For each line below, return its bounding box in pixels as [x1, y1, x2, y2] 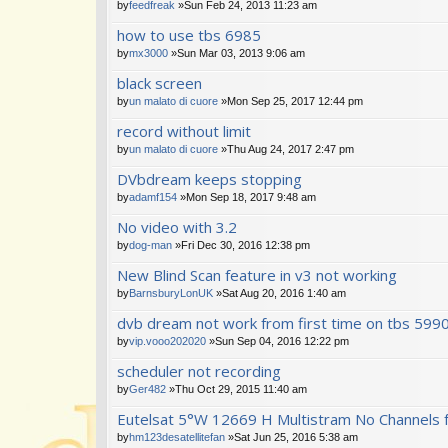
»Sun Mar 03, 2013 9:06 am [168, 46, 305, 59]
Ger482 [129, 382, 166, 395]
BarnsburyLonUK [129, 286, 213, 299]
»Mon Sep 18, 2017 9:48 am [177, 190, 316, 203]
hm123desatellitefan [129, 430, 225, 443]
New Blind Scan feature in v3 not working [117, 264, 397, 285]
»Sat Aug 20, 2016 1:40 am [213, 286, 346, 299]
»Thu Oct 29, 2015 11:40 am [166, 382, 307, 395]
